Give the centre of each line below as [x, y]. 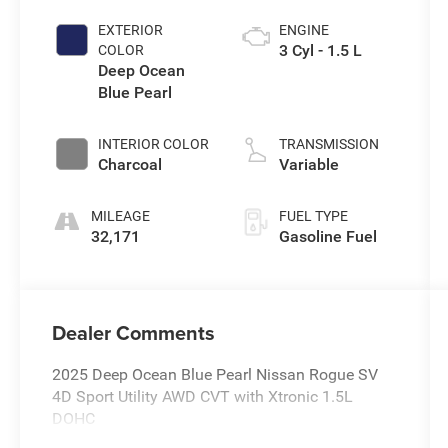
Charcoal [130, 165]
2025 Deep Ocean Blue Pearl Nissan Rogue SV [215, 375]
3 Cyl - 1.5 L [320, 51]
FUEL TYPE [313, 216]
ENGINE [303, 30]
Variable [308, 165]
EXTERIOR [131, 30]
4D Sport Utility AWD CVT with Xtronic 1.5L [203, 397]
